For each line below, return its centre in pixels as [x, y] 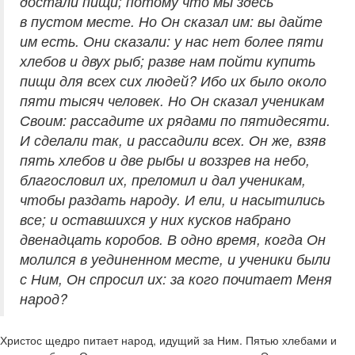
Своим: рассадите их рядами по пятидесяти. [175, 120]
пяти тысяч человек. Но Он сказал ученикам [172, 101]
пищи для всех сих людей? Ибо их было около [173, 81]
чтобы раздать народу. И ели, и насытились [172, 200]
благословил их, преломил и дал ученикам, [163, 180]
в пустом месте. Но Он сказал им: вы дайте [171, 21]
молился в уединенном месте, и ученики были [175, 259]
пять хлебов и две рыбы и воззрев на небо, [165, 160]
